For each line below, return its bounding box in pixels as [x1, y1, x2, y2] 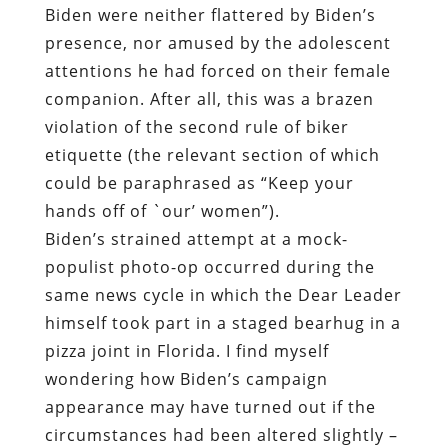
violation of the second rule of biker [44, 116, 349, 139]
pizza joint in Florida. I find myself [44, 340, 329, 363]
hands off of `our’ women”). [44, 200, 280, 223]
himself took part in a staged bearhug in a [44, 312, 401, 335]
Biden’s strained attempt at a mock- [44, 228, 348, 251]
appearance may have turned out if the [44, 396, 376, 419]
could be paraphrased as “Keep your [44, 172, 354, 195]
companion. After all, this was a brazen [44, 88, 374, 111]
